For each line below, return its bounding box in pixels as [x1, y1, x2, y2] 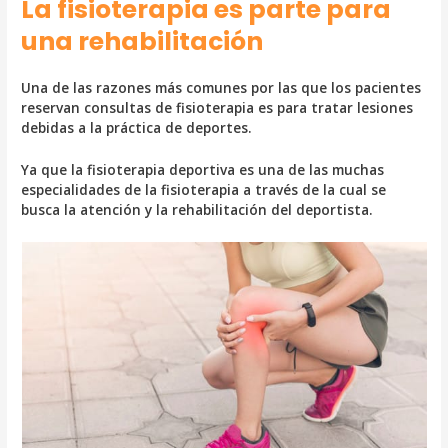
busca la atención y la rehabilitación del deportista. [21, 200, 374, 219]
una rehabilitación [21, 24, 264, 60]
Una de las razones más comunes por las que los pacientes [21, 78, 422, 98]
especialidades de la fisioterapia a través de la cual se [21, 180, 387, 199]
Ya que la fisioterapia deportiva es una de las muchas [21, 160, 385, 179]
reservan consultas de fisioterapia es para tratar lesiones [21, 98, 414, 118]
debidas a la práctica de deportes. [21, 118, 253, 138]
